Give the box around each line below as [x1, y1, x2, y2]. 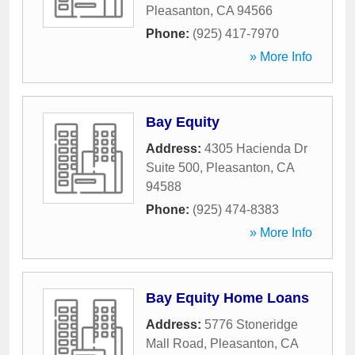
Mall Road [146, 337, 204, 350]
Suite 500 [146, 161, 200, 174]
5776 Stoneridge [204, 318, 298, 331]
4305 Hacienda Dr [204, 142, 307, 155]
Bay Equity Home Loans [146, 290, 309, 306]
